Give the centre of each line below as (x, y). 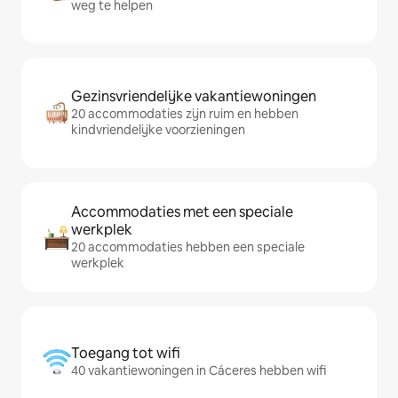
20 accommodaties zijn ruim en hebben (185, 114)
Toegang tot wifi (126, 354)
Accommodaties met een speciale (182, 212)
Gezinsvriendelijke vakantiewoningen (194, 97)
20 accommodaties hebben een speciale (188, 247)
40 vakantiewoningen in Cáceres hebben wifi (199, 371)
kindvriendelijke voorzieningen (158, 130)
